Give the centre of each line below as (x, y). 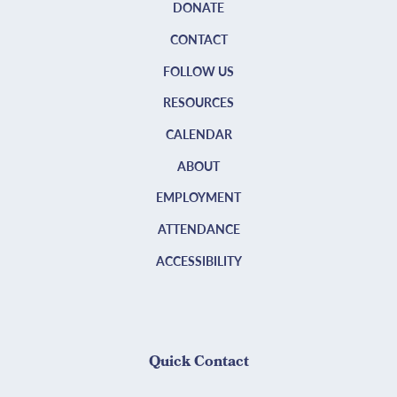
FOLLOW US (198, 70)
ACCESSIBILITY (198, 260)
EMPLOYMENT (198, 197)
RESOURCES (198, 102)
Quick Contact (198, 362)
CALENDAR (198, 133)
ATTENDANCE (198, 229)
